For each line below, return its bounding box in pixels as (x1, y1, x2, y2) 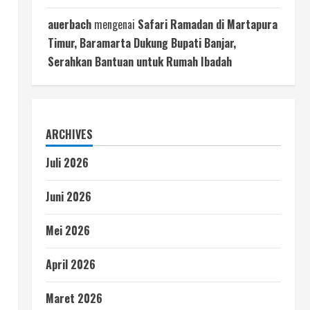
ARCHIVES (46, 126, 93, 143)
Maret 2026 (46, 290, 102, 307)
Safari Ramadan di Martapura (138, 16, 277, 33)
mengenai (91, 16, 138, 33)
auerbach (48, 16, 91, 33)
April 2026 (46, 256, 95, 273)
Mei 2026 (46, 222, 90, 239)
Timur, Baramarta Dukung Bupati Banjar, (48, 35, 236, 51)
